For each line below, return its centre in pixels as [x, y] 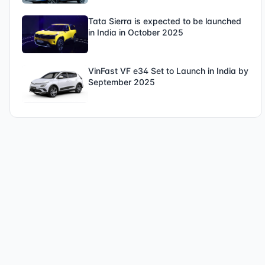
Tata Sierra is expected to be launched [165, 21]
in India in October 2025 [136, 32]
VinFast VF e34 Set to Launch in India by [168, 71]
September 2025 [122, 82]
